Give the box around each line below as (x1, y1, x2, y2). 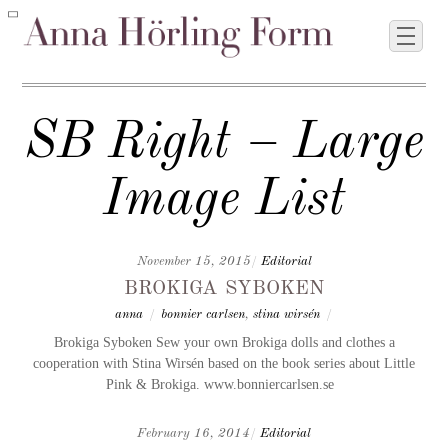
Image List (102, 174, 346, 227)
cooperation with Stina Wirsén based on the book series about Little (33, 355, 415, 372)
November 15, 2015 (136, 255, 251, 269)
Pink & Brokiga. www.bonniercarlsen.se (106, 376, 342, 393)
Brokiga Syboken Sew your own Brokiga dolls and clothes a (53, 334, 395, 351)
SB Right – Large (24, 117, 424, 170)
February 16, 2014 (137, 426, 250, 440)
